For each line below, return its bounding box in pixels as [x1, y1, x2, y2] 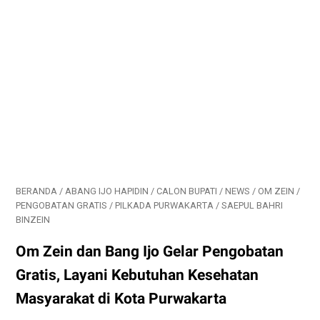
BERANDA [16, 186, 57, 196]
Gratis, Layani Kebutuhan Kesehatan [16, 266, 259, 284]
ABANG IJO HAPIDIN [65, 186, 149, 196]
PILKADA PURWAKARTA [115, 200, 214, 211]
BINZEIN [16, 214, 50, 225]
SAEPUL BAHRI [221, 200, 283, 211]
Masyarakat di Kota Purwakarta [16, 289, 226, 307]
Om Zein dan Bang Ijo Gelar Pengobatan [16, 242, 284, 260]
